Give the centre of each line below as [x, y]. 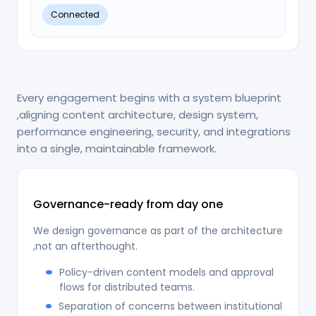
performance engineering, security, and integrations [154, 131]
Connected [75, 14]
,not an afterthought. [85, 246]
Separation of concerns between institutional [170, 306]
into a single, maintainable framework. [117, 148]
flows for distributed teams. [127, 287]
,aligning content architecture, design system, [138, 114]
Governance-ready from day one [128, 204]
